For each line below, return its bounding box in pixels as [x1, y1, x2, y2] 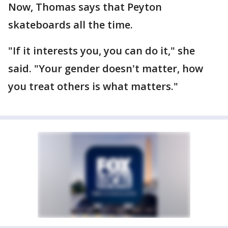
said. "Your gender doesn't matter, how [8, 62, 203, 75]
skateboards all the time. [8, 18, 133, 32]
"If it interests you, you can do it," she [8, 44, 195, 58]
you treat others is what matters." [8, 79, 178, 93]
